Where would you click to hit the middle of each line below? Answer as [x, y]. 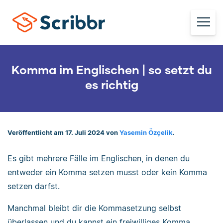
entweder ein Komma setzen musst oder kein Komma [107, 172]
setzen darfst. [34, 186]
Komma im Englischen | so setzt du [111, 69]
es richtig [111, 84]
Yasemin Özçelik [146, 133]
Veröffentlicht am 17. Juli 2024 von [63, 133]
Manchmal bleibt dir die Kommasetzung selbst [94, 208]
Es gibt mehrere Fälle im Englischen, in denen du [99, 158]
